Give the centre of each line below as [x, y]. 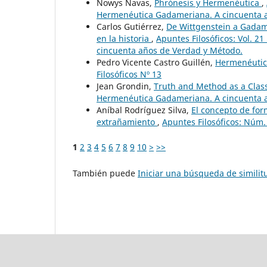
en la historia [124, 38]
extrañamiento [127, 122]
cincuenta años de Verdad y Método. [170, 50]
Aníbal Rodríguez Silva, [144, 110]
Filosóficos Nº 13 [129, 74]
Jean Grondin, [125, 86]
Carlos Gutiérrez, [131, 27]
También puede [105, 173]
